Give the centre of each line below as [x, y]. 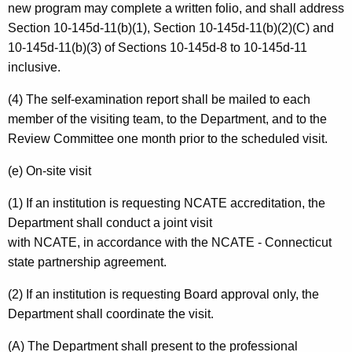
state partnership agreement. [87, 262]
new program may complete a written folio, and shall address [176, 9]
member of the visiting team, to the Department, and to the [167, 119]
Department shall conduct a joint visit [110, 223]
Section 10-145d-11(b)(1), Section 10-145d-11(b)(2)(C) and [171, 28]
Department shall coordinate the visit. [111, 314]
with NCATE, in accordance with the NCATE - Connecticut [170, 243]
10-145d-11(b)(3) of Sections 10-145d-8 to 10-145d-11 [158, 48]
